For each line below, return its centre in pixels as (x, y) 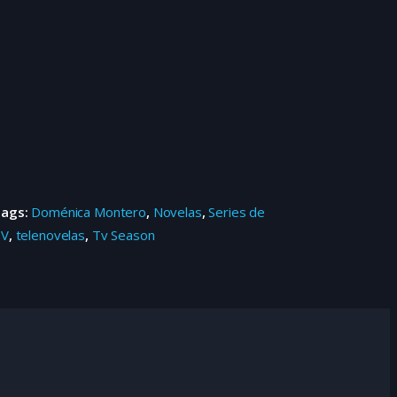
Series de (237, 212)
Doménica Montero (89, 212)
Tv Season (123, 235)
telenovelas (50, 235)
